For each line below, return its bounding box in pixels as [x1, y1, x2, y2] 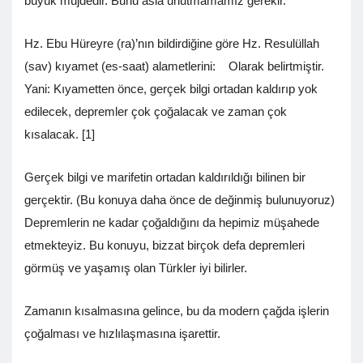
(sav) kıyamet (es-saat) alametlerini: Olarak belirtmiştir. [24, 59, 324, 74]
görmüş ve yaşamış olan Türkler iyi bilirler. [24, 261, 302, 275]
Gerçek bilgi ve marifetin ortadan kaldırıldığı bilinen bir [24, 170, 305, 185]
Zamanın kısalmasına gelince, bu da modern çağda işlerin [24, 304, 329, 318]
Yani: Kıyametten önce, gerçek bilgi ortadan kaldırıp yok [24, 82, 318, 96]
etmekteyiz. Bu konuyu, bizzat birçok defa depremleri [24, 238, 305, 253]
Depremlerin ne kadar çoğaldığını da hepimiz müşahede [24, 216, 319, 230]
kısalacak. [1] [24, 127, 124, 142]
